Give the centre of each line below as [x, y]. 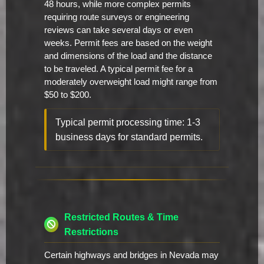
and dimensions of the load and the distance [128, 56]
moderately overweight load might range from [131, 82]
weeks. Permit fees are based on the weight [128, 43]
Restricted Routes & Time [121, 217]
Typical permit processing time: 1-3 [128, 123]
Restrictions [91, 232]
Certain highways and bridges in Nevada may [131, 255]
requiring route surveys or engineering [117, 17]
